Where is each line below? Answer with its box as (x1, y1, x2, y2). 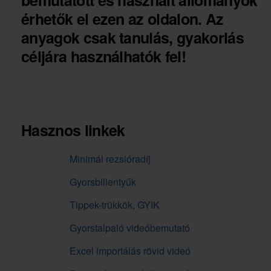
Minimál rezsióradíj (70, 152, 151, 166)
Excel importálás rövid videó (70, 244, 191, 258)
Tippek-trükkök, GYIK (70, 198, 160, 212)
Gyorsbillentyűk (70, 175, 136, 189)
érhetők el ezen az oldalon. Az (21, 8, 224, 30)
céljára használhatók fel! (21, 45, 186, 68)
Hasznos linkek (21, 119, 125, 142)
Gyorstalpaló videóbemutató (70, 221, 190, 235)
